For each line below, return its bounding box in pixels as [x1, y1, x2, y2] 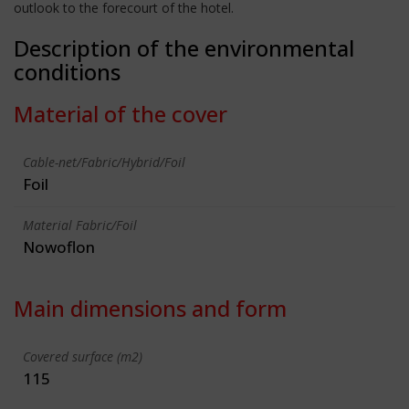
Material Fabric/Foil [23, 215, 137, 234]
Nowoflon [23, 236, 95, 257]
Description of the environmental [14, 32, 354, 63]
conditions [14, 56, 121, 87]
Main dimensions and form [14, 292, 287, 323]
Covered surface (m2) [23, 347, 142, 365]
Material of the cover [14, 98, 227, 129]
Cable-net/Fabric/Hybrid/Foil [23, 152, 185, 171]
